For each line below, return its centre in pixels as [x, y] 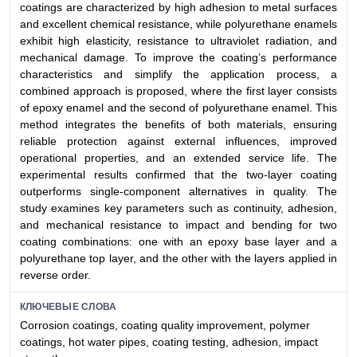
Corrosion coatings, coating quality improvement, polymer [165, 326]
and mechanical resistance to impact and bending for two [178, 224]
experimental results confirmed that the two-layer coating [178, 174]
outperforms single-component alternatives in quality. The [178, 191]
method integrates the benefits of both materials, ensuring [178, 124]
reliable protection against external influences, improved [178, 141]
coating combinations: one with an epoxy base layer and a [178, 241]
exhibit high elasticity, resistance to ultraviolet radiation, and [178, 40]
